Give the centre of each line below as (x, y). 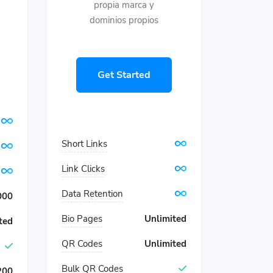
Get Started (124, 75)
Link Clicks (83, 169)
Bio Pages (82, 219)
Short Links (84, 144)
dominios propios (124, 20)
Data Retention (92, 194)
